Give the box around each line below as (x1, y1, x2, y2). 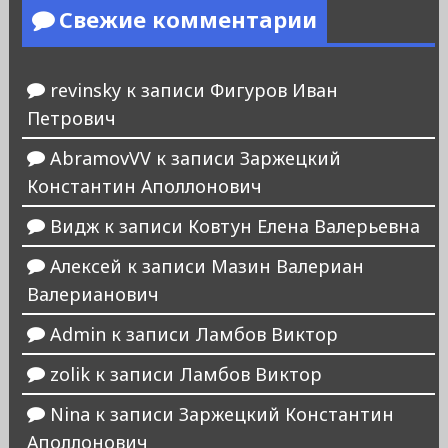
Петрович (26, 106, 116, 131)
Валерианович (26, 282, 159, 307)
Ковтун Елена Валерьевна (187, 214, 420, 239)
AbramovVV (49, 146, 151, 171)
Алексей (49, 254, 122, 279)
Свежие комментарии (58, 4, 317, 35)
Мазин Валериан (210, 254, 364, 279)
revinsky (49, 78, 121, 103)
